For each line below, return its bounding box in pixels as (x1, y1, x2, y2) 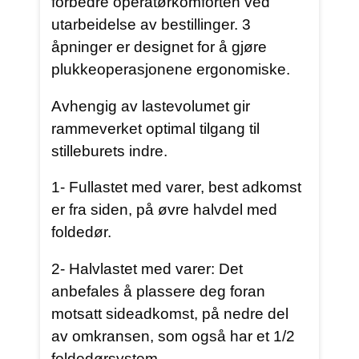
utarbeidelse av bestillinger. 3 (51, 16, 252, 34)
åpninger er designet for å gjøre (51, 38, 268, 56)
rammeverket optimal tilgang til (51, 119, 260, 137)
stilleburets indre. (51, 142, 168, 159)
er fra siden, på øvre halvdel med (51, 201, 278, 219)
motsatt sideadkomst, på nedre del (51, 305, 289, 322)
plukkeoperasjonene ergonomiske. (51, 61, 291, 79)
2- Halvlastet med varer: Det (51, 260, 244, 277)
